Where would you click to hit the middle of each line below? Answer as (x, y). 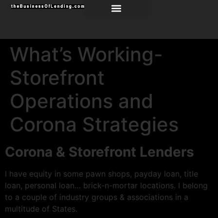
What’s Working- (86, 54)
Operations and (82, 101)
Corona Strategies (94, 124)
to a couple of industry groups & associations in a (97, 197)
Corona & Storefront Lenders (100, 152)
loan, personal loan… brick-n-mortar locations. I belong (106, 185)
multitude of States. (41, 209)
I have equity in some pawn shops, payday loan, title (101, 174)
